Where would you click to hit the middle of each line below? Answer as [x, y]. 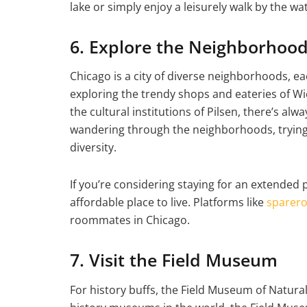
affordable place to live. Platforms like [168, 202]
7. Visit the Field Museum [174, 260]
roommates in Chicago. [130, 220]
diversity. [93, 148]
